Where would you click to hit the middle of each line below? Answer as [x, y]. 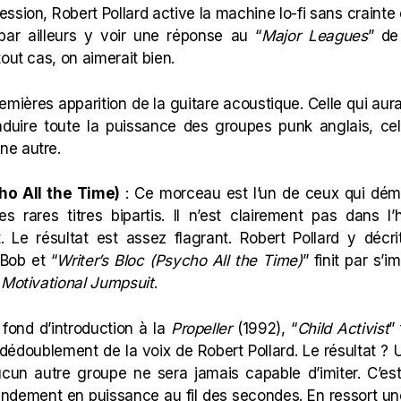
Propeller [201, 328]
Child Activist [343, 328]
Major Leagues [315, 36]
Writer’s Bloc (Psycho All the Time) [179, 260]
